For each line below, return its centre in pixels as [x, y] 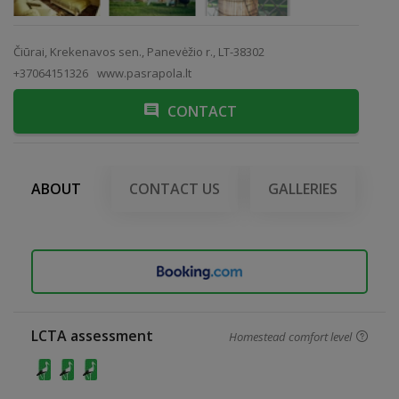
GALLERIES [303, 189]
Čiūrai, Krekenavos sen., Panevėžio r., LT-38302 [139, 52]
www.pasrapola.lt [144, 73]
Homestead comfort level [290, 337]
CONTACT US [175, 189]
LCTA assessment [92, 336]
